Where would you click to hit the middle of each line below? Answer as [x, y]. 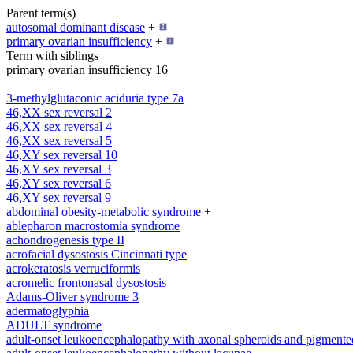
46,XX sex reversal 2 [59, 112]
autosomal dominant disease [76, 27]
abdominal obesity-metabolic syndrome [104, 212]
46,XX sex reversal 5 [59, 141]
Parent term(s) [41, 13]
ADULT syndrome [54, 325]
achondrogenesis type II [65, 240]
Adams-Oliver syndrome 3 [72, 297]
